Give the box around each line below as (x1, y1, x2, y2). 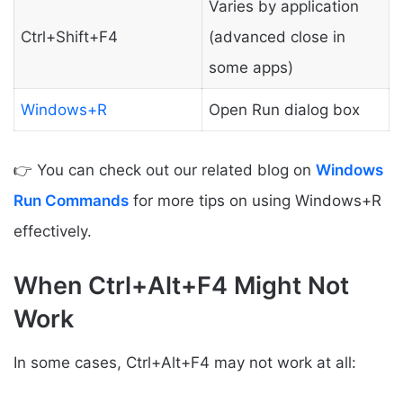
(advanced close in (208, 28, 345, 47)
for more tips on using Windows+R (129, 191, 381, 210)
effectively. (13, 221, 92, 240)
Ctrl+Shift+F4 (20, 28, 118, 47)
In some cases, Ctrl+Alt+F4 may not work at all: (13, 354, 356, 372)
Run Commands (13, 191, 129, 210)
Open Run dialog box (208, 101, 360, 120)
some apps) (208, 58, 293, 77)
